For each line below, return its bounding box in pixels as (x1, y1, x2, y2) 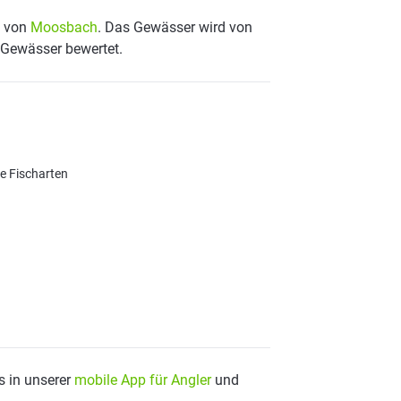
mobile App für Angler (74, 371, 211, 388)
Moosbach (30, 19, 98, 36)
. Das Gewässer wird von (98, 19, 252, 36)
